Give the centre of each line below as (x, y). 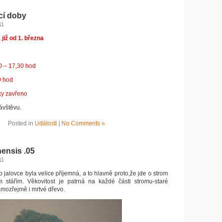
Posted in (21, 123)
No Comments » (83, 123)
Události (46, 123)
